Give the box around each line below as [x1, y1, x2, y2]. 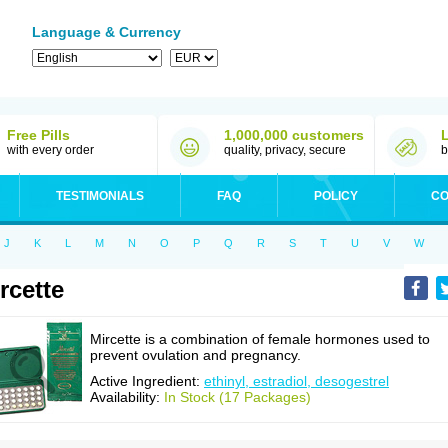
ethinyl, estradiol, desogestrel [204, 373, 389, 389]
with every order [7, 143, 94, 157]
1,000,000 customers [224, 127, 364, 143]
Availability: [90, 389, 164, 405]
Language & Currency [32, 24, 181, 40]
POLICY [314, 189, 358, 203]
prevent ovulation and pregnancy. [90, 347, 301, 363]
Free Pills [7, 127, 70, 143]
